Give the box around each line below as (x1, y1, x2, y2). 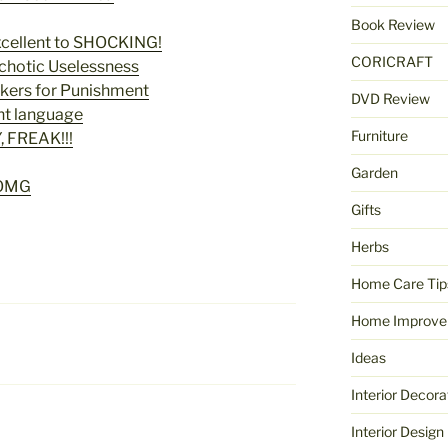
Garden (350, 164, 398, 182)
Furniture (350, 127, 408, 145)
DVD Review (350, 90, 430, 108)
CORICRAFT (350, 53, 433, 71)
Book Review (350, 16, 435, 34)
